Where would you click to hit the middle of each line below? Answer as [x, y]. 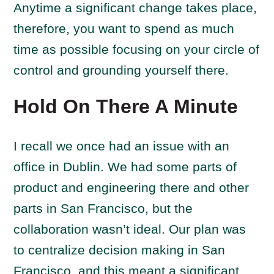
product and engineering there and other [131, 187]
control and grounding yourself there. [121, 70]
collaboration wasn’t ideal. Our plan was [130, 229]
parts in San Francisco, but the [103, 208]
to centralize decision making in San [120, 250]
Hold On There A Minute [126, 106]
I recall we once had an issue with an [122, 146]
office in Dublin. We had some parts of [125, 167]
